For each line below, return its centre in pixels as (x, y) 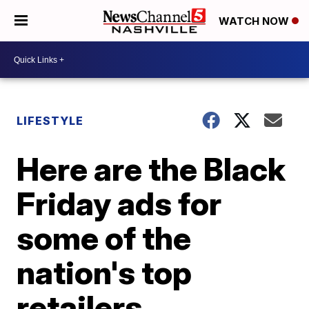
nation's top (104, 272)
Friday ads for (119, 203)
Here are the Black (151, 169)
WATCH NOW (255, 21)
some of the (104, 238)
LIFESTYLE (50, 121)
